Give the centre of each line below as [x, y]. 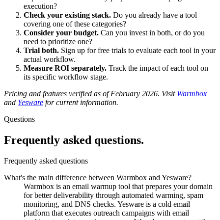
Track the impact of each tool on [157, 68]
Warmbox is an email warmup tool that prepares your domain [118, 186]
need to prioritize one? [58, 41]
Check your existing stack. [67, 15]
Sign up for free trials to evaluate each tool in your [137, 50]
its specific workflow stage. [66, 77]
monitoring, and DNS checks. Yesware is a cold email [107, 204]
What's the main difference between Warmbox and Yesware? [98, 177]
